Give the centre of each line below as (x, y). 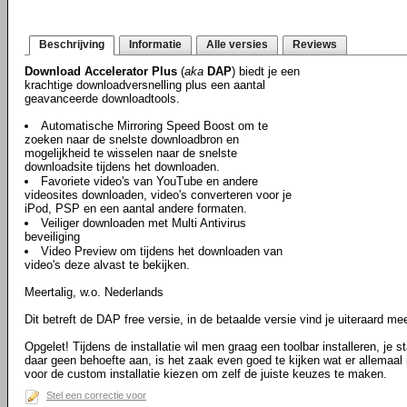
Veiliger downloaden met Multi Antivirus (144, 223)
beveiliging (52, 237)
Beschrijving (72, 45)
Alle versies (237, 45)
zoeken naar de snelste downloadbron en (132, 139)
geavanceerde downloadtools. (102, 99)
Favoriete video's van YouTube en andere (149, 181)
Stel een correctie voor (96, 395)
